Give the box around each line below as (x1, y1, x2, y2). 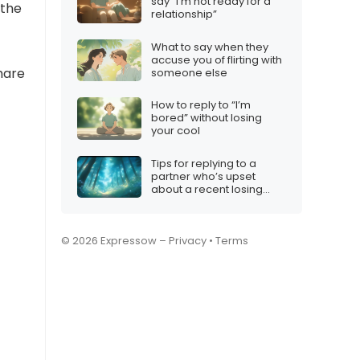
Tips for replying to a (151, 155, 256, 171)
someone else (151, 64, 227, 80)
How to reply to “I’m (151, 97, 251, 113)
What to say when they (151, 39, 268, 55)
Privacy (169, 233, 207, 249)
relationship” (151, 6, 217, 22)
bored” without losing (151, 110, 262, 126)
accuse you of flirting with (151, 51, 282, 67)
